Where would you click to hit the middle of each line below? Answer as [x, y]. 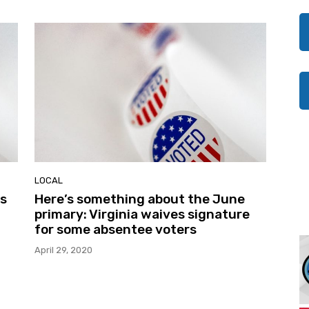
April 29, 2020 [63, 250]
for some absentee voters [116, 229]
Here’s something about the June [140, 199]
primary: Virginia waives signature [142, 214]
